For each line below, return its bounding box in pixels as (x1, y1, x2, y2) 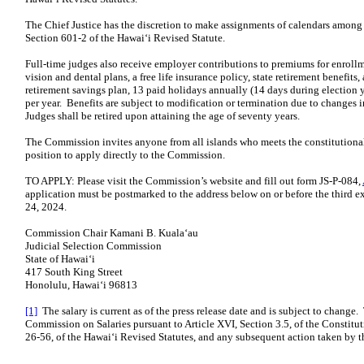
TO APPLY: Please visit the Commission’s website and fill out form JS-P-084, (25, 175, 362, 187)
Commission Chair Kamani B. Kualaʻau (25, 227, 198, 239)
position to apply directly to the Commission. (25, 149, 225, 161)
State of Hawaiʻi (25, 253, 95, 265)
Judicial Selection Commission (25, 240, 162, 252)
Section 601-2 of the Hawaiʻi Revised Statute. (25, 32, 225, 44)
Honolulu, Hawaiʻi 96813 (25, 279, 137, 291)
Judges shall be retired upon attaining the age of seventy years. (25, 110, 300, 122)
